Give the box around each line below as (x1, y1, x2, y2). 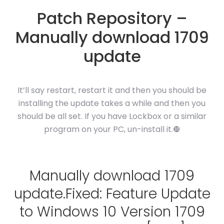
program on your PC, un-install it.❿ (44, 123, 180, 135)
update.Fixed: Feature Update (13, 184, 210, 203)
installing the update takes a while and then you (18, 97, 205, 109)
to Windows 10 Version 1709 (19, 202, 205, 221)
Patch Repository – (36, 7, 187, 29)
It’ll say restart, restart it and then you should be (17, 84, 206, 96)
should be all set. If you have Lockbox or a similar (17, 110, 206, 122)
